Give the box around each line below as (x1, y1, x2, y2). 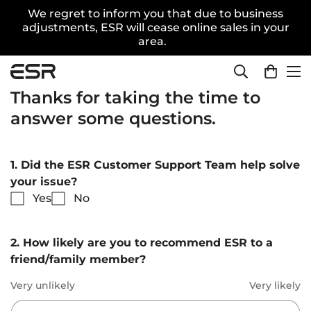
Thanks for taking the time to (10, 87, 260, 108)
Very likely (249, 279, 301, 292)
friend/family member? (10, 253, 146, 266)
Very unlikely (10, 279, 75, 292)
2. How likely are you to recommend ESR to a (10, 236, 273, 249)
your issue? (10, 175, 77, 188)
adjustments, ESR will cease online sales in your (22, 21, 289, 34)
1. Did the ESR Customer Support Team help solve (10, 158, 300, 171)
